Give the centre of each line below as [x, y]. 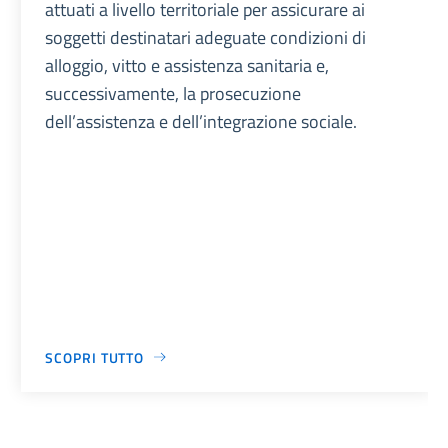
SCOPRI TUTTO [95, 357]
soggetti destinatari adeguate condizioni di [206, 37]
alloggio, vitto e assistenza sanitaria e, [187, 65]
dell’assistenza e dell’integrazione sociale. [201, 121]
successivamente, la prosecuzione [173, 93]
